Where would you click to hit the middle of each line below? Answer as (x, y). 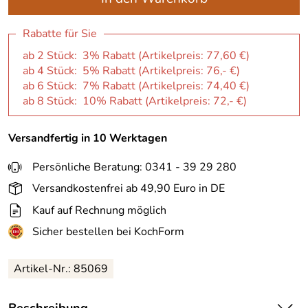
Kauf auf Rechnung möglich (99, 210)
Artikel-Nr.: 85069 (61, 269)
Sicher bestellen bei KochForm (108, 232)
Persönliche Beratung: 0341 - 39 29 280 (134, 167)
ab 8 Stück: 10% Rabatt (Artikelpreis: (118, 101)
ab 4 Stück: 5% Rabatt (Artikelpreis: (114, 71)
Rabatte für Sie (60, 34)
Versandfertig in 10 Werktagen (88, 138)
